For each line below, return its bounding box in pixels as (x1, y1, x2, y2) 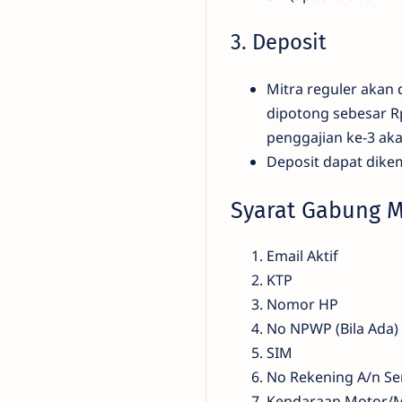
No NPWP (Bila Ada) (267, 318, 398, 338)
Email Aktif (267, 245, 338, 266)
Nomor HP (267, 293, 338, 314)
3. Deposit (231, 29, 327, 55)
